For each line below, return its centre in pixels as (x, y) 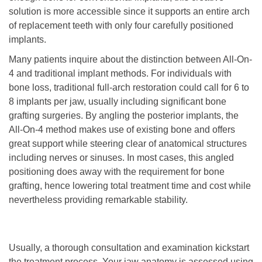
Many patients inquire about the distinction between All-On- (130, 59)
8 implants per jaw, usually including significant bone (118, 101)
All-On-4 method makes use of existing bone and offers (122, 130)
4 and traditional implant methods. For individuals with (120, 73)
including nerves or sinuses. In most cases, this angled (121, 158)
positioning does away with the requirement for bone (117, 172)
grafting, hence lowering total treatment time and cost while (130, 186)
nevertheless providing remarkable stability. (98, 200)
